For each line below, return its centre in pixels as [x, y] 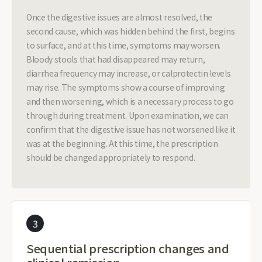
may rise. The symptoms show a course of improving [126, 87]
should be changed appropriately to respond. [111, 157]
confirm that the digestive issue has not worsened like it [131, 129]
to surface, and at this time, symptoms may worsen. [123, 45]
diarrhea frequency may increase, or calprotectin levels [129, 73]
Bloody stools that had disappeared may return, [116, 59]
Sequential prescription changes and [128, 248]
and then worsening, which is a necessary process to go [130, 101]
